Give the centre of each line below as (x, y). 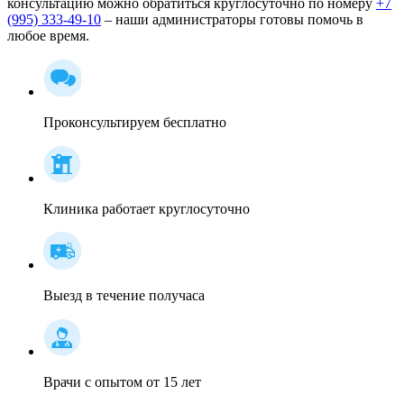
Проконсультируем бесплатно (135, 123)
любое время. (50, 36)
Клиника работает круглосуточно (147, 209)
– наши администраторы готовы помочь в (232, 20)
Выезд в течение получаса (124, 296)
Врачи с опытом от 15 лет (122, 382)
